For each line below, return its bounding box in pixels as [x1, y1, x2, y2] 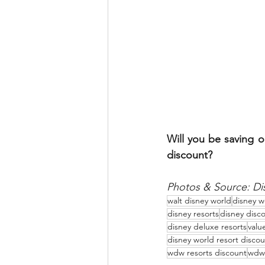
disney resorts [167, 208, 219, 219]
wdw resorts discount [167, 247, 247, 258]
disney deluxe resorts [167, 221, 247, 232]
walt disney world [167, 195, 231, 206]
